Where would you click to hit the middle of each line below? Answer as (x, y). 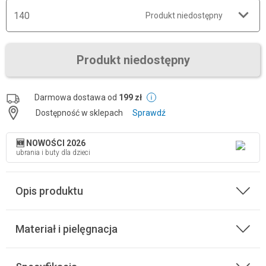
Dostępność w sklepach (79, 113)
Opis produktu (49, 191)
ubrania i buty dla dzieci (53, 153)
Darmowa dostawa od (77, 97)
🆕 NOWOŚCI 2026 (51, 143)
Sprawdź (149, 113)
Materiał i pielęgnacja (66, 229)
